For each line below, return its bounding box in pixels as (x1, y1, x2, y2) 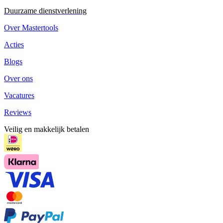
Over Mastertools (4, 23, 58, 32)
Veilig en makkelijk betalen (4, 124, 89, 133)
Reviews (4, 108, 31, 116)
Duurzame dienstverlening (4, 6, 87, 15)
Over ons (4, 74, 33, 83)
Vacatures (4, 91, 34, 100)
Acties (4, 40, 24, 49)
